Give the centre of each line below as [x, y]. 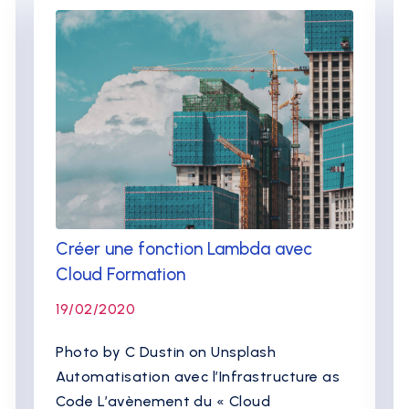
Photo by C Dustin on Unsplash [170, 352]
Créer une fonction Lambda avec [184, 249]
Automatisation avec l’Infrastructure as [198, 377]
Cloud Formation [121, 274]
